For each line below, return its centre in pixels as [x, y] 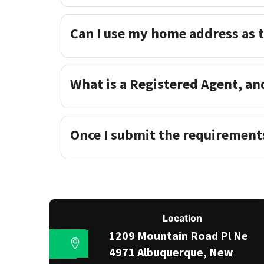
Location [183, 218]
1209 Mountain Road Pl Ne [179, 235]
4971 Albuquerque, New [171, 252]
